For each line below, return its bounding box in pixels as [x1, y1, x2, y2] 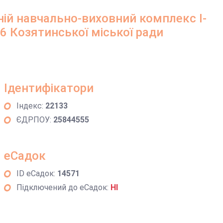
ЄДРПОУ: [16, 115, 53, 124]
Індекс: [16, 101, 45, 111]
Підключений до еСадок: [16, 183, 111, 192]
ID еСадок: [16, 169, 57, 178]
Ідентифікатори [3, 81, 94, 95]
